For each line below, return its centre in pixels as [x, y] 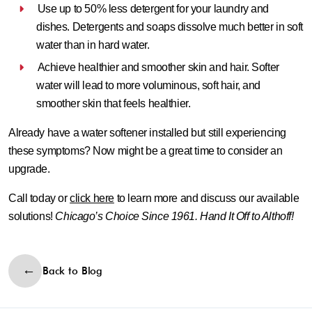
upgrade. [29, 169]
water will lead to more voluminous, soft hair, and [148, 85]
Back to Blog [72, 271]
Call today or [39, 198]
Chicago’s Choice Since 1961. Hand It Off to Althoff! [174, 216]
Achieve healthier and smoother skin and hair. [143, 67]
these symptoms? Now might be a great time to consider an [146, 151]
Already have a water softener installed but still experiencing [147, 133]
